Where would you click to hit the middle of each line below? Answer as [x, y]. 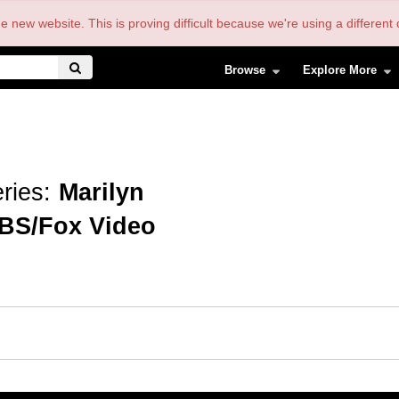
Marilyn [102, 192]
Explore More [340, 69]
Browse [245, 69]
